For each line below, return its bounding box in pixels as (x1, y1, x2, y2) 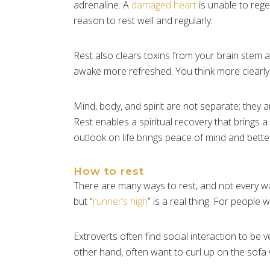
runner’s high (93, 194, 148, 208)
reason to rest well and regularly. (74, 13, 213, 27)
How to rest (74, 165, 144, 177)
